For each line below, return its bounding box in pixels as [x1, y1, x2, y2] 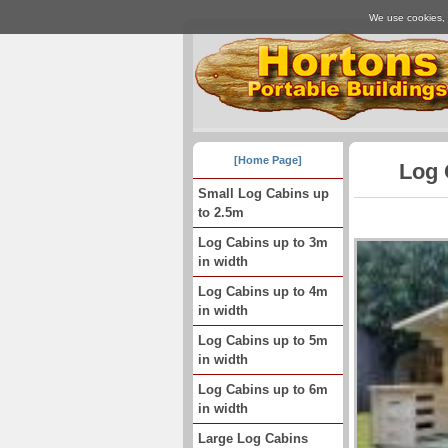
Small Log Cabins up [198, 186, 329, 201]
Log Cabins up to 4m [198, 284, 328, 299]
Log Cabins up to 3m [198, 235, 328, 250]
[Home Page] [234, 154, 302, 166]
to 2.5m [198, 205, 244, 220]
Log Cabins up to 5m [198, 333, 328, 348]
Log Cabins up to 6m [198, 382, 328, 397]
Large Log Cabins [198, 431, 308, 446]
